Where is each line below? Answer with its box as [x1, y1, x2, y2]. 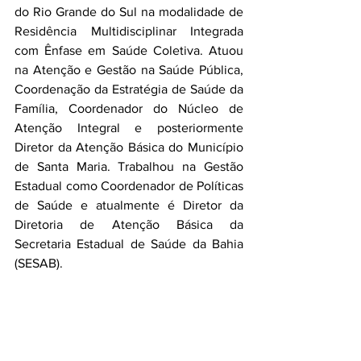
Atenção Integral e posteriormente [15, 121, 243, 135]
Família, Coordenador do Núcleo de [15, 102, 243, 115]
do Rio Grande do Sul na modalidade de [15, 5, 243, 19]
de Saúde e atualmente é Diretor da [15, 198, 243, 212]
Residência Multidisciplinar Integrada [15, 24, 243, 38]
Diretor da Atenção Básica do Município [15, 140, 243, 154]
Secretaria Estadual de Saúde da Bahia [15, 237, 243, 251]
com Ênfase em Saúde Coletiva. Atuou [15, 44, 243, 57]
